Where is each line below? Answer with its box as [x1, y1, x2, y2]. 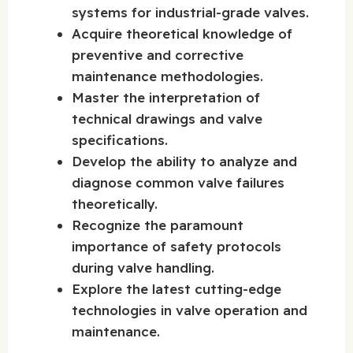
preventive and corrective [72, 46, 243, 64]
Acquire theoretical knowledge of [72, 25, 292, 43]
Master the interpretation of [72, 89, 260, 106]
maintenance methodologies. [72, 68, 263, 85]
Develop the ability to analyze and [72, 153, 297, 170]
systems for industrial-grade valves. [72, 4, 309, 21]
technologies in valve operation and [72, 302, 307, 319]
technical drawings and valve [72, 110, 262, 128]
